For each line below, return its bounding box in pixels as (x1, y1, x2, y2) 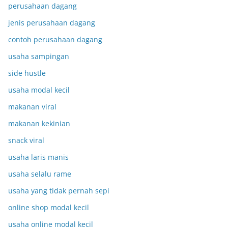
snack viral (8, 135, 44, 145)
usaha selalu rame (8, 169, 71, 179)
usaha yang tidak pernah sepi (8, 186, 109, 195)
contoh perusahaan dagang (8, 35, 102, 44)
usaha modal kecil (8, 85, 70, 95)
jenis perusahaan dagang (8, 18, 95, 27)
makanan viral (8, 102, 56, 111)
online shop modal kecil (8, 203, 89, 212)
